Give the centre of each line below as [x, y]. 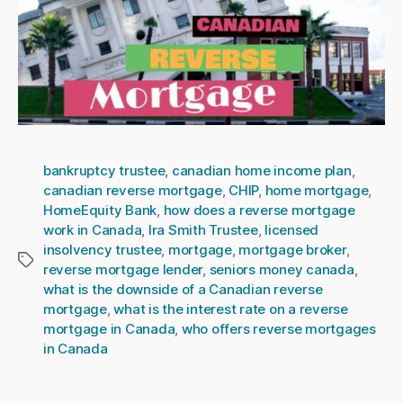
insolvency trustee [103, 249]
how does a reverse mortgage [259, 210]
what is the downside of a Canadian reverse [183, 289]
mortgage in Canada [109, 328]
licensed [292, 229]
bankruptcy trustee [104, 170]
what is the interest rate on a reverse [231, 309]
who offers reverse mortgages [278, 328]
